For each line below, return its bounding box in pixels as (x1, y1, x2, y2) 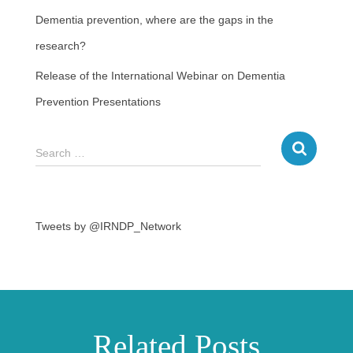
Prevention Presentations (35, 95, 161, 108)
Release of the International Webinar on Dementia (35, 69, 285, 82)
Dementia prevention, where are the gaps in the (35, 13, 273, 26)
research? (35, 39, 86, 52)
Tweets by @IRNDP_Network (35, 220, 181, 232)
